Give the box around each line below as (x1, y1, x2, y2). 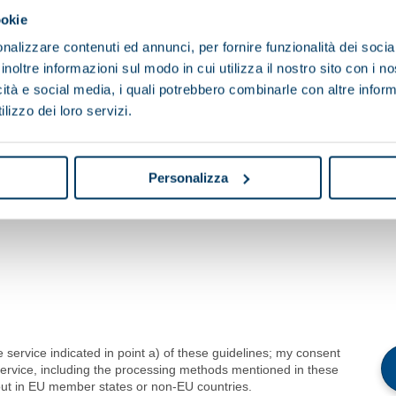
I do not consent (185, 156, 276, 170)
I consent (87, 156, 139, 170)
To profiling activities (65, 188, 178, 202)
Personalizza (148, 170, 228, 186)
